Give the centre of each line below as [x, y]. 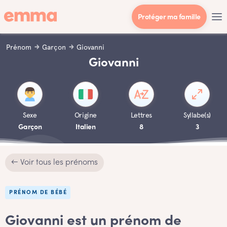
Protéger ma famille [169, 17]
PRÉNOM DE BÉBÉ [38, 193]
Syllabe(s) [197, 115]
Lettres [141, 115]
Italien [86, 127]
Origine [86, 115]
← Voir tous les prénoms [54, 163]
